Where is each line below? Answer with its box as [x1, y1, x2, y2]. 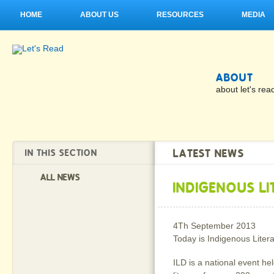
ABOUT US [80, 10, 119, 19]
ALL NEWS [40, 172, 80, 182]
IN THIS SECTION [25, 148, 97, 158]
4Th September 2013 [173, 221, 256, 231]
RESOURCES [157, 10, 204, 19]
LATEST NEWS [173, 147, 244, 160]
